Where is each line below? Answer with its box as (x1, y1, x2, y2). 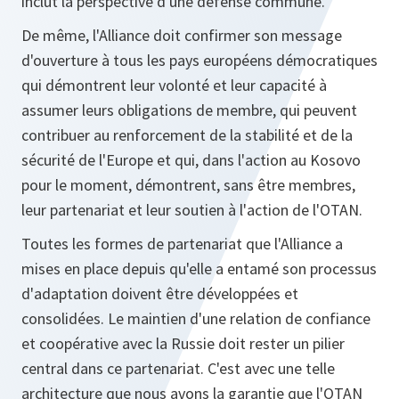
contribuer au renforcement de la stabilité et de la (21, 125, 353, 145)
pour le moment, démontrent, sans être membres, (21, 175, 355, 195)
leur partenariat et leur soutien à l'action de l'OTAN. (21, 199, 362, 220)
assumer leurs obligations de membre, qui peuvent (21, 100, 357, 120)
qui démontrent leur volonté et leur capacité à (21, 75, 327, 95)
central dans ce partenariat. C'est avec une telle (21, 358, 335, 379)
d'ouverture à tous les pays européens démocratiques (21, 50, 378, 70)
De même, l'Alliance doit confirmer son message (21, 25, 342, 45)
